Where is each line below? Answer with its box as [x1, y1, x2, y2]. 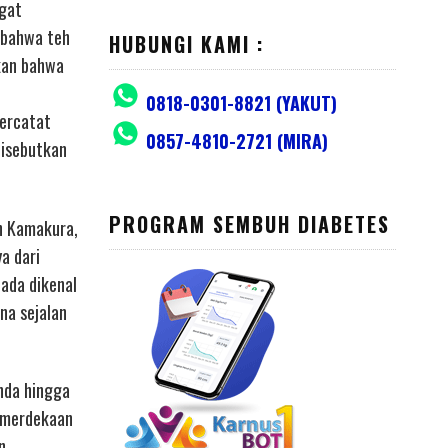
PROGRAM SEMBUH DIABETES [108, 208, 390, 239]
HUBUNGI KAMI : [108, 29, 264, 60]
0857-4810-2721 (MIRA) [145, 128, 328, 155]
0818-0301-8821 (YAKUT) [145, 90, 337, 117]
